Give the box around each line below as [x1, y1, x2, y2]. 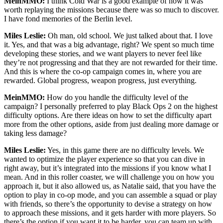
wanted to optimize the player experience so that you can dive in [4, 155, 205, 164]
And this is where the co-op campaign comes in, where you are [4, 67, 202, 76]
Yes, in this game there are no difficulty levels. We [46, 146, 204, 155]
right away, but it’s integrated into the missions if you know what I [4, 164, 211, 173]
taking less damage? [4, 129, 67, 138]
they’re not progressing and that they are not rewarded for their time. [4, 58, 218, 67]
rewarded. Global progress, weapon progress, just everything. [4, 76, 197, 85]
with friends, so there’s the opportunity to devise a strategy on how [4, 200, 212, 209]
